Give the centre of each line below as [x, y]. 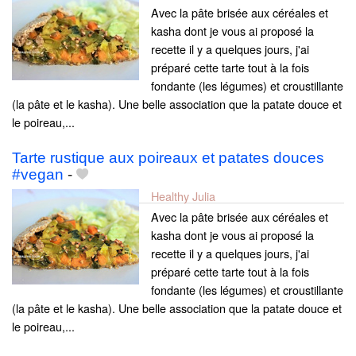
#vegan [38, 175]
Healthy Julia [183, 196]
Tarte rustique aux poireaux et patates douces [168, 158]
